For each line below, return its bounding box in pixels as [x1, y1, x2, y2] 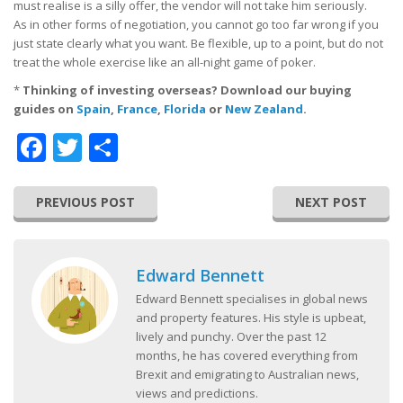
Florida [164, 100, 206, 117]
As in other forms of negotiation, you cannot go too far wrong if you [13, 15, 379, 32]
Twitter [82, 127, 178, 166]
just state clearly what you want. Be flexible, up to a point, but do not [13, 34, 383, 51]
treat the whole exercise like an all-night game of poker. [13, 53, 316, 70]
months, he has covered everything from [136, 346, 358, 363]
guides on [13, 100, 76, 117]
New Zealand [225, 100, 303, 117]
